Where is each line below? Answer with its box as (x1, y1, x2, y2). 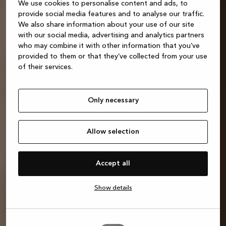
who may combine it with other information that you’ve (18, 42, 200, 49)
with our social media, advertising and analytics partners (18, 31, 204, 39)
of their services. (18, 63, 73, 71)
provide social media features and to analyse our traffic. (18, 10, 204, 18)
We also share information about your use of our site (18, 21, 194, 28)
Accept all (96, 159, 130, 167)
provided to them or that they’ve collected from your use (18, 52, 207, 60)
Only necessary (87, 96, 139, 104)
